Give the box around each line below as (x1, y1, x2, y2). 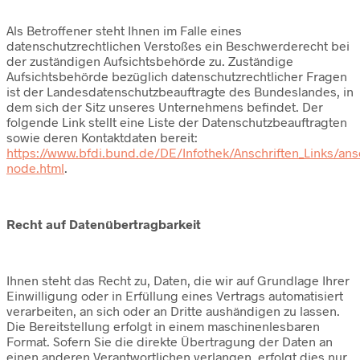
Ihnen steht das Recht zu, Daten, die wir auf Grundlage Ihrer (6, 272, 350, 288)
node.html (6, 159, 64, 175)
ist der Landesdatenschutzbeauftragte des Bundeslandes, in (6, 83, 354, 99)
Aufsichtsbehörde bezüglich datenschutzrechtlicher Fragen (6, 67, 347, 84)
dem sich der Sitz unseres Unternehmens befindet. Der (6, 98, 323, 114)
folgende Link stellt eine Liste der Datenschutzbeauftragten (6, 113, 347, 129)
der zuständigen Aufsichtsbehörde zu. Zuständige (6, 52, 293, 68)
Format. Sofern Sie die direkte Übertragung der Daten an (6, 333, 333, 349)
